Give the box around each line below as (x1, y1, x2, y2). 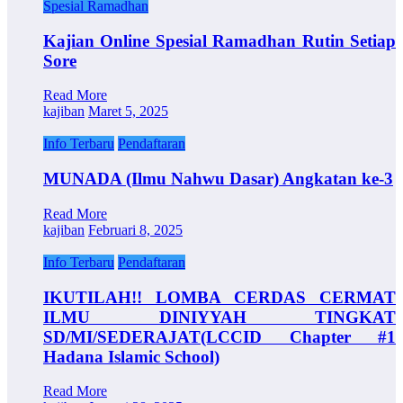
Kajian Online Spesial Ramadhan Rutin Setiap (43, 31, 396, 50)
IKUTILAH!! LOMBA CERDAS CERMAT (43, 287, 396, 307)
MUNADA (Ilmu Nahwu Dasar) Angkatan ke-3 (43, 169, 393, 189)
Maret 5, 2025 (88, 103, 168, 120)
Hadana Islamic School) (43, 346, 219, 366)
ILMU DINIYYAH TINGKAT (43, 307, 396, 327)
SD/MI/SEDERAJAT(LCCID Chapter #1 (43, 327, 396, 346)
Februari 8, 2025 (88, 221, 183, 237)
